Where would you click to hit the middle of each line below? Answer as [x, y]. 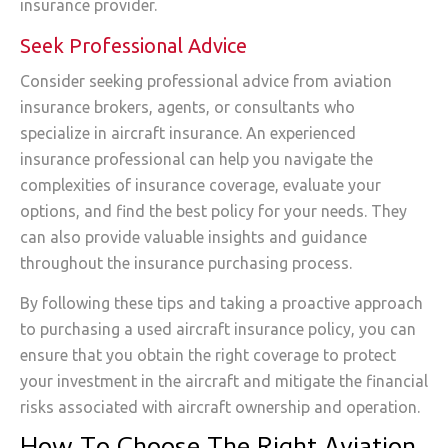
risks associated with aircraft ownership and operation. [220, 407]
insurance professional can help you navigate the [196, 158]
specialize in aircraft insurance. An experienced [188, 132]
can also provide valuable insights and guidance [193, 236]
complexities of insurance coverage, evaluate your [200, 184]
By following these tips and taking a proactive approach [221, 303]
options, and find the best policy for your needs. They [213, 210]
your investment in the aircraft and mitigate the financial [224, 381]
